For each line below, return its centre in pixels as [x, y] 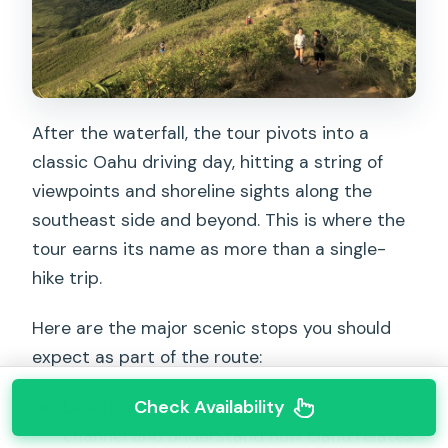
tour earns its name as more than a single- [209, 249]
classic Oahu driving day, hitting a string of [208, 162]
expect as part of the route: [147, 357]
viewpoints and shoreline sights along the [202, 191]
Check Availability [209, 407]
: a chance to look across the [294, 407]
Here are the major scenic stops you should [212, 328]
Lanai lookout [119, 407]
